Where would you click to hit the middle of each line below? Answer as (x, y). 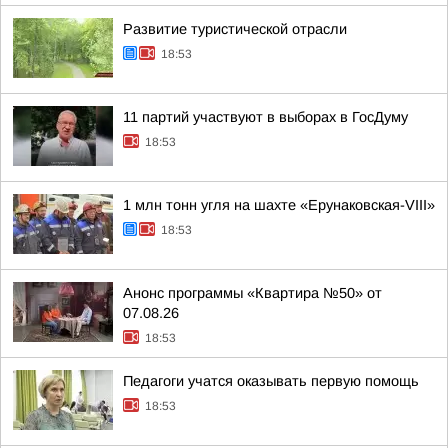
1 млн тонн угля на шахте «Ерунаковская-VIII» (279, 205)
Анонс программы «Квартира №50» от (252, 293)
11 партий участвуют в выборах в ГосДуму (265, 117)
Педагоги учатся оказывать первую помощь (271, 381)
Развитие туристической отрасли (235, 29)
